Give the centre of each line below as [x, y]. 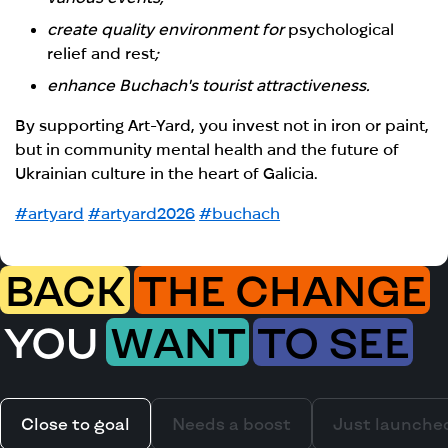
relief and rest [101, 53]
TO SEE [333, 340]
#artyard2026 [142, 213]
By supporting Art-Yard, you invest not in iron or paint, [222, 125]
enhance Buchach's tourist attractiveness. [209, 85]
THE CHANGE [282, 288]
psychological [341, 29]
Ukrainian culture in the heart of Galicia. [167, 173]
